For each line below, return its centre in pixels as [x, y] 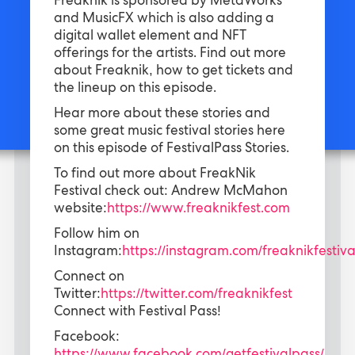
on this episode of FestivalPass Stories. [171, 149]
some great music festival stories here [169, 132]
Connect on [89, 278]
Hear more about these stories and [162, 115]
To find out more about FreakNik [155, 175]
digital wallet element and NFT [150, 37]
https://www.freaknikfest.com [198, 210]
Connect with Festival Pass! [137, 313]
